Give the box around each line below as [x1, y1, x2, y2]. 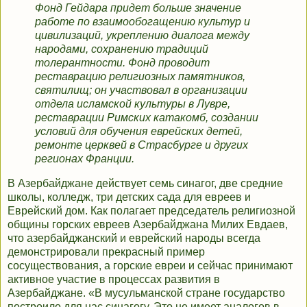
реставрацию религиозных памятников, [35, 71, 245, 83]
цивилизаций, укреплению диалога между [35, 29, 249, 42]
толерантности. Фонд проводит [35, 57, 210, 69]
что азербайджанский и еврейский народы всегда [8, 232, 260, 244]
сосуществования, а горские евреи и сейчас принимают [8, 259, 293, 271]
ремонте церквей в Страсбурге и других [35, 139, 248, 151]
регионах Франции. [35, 153, 134, 165]
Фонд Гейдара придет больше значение [35, 2, 241, 14]
